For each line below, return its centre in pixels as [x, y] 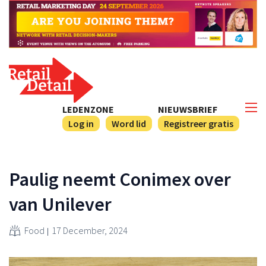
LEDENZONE [88, 109]
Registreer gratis [199, 123]
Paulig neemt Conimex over [120, 179]
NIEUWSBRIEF [188, 109]
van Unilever [60, 204]
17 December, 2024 [90, 230]
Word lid [129, 123]
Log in [81, 123]
